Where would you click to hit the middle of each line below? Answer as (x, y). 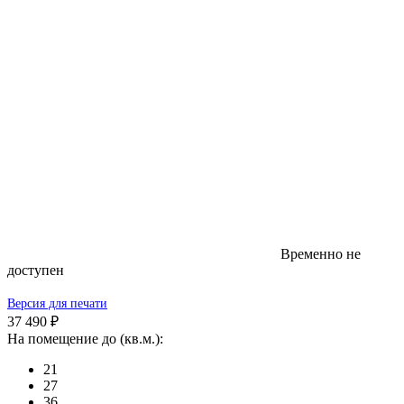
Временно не (321, 254)
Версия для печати (57, 304)
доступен (36, 271)
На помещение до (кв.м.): (85, 339)
